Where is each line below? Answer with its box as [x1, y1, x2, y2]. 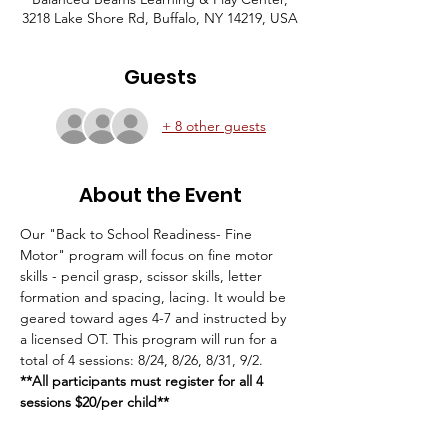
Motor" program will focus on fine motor [20, 246, 277, 264]
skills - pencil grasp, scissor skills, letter [20, 267, 266, 285]
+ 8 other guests [162, 116, 266, 135]
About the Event [78, 181, 242, 209]
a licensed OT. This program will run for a [20, 330, 281, 348]
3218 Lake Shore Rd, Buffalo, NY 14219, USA [22, 9, 298, 27]
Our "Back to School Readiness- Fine [20, 225, 256, 243]
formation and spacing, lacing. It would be [20, 288, 290, 306]
